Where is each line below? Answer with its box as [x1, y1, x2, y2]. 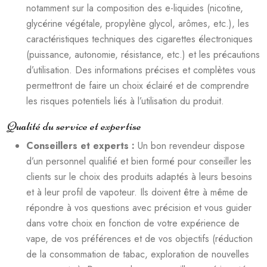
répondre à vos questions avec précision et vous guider [26, 200, 252, 215]
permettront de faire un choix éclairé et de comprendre [26, 78, 249, 92]
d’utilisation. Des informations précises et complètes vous [26, 63, 256, 77]
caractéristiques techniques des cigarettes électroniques [26, 32, 253, 46]
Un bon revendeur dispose [138, 138, 245, 153]
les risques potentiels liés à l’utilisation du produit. [26, 94, 224, 108]
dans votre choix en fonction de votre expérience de [26, 216, 240, 230]
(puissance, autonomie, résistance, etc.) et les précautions [26, 47, 260, 61]
